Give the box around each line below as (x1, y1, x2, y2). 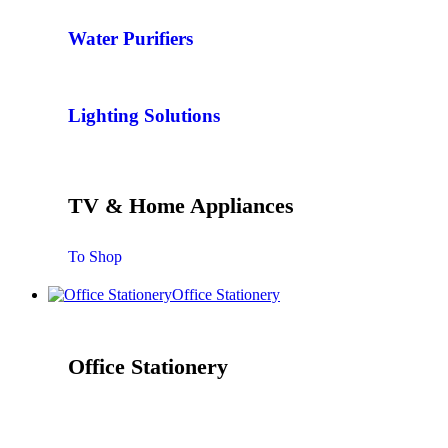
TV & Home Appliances (68, 193, 294, 219)
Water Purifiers (68, 27, 193, 49)
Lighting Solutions (68, 105, 220, 127)
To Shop (68, 248, 122, 266)
